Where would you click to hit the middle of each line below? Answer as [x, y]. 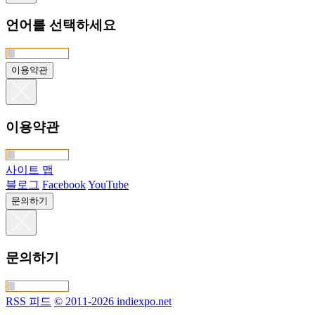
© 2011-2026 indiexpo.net [113, 301]
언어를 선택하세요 [61, 25]
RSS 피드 [28, 301]
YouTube [108, 185]
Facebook [64, 185]
